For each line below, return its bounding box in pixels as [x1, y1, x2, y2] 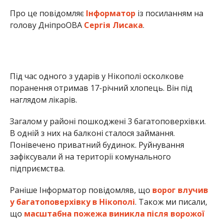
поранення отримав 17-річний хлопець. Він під [9, 82, 192, 94]
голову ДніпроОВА [9, 20, 84, 31]
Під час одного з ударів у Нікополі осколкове [9, 71, 184, 82]
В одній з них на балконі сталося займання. [9, 128, 175, 139]
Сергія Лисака [83, 20, 143, 31]
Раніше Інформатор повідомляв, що [9, 185, 152, 196]
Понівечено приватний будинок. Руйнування [9, 139, 184, 151]
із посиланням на [135, 8, 203, 19]
